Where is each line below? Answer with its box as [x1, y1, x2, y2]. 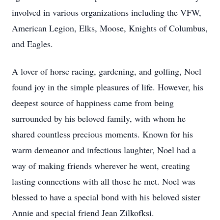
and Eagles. [12, 38, 53, 50]
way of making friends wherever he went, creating [12, 160, 190, 171]
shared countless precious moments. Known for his [12, 128, 193, 140]
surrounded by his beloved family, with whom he [12, 112, 186, 124]
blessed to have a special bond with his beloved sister [12, 191, 200, 203]
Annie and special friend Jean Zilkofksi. [12, 207, 154, 219]
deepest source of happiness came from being [12, 97, 174, 109]
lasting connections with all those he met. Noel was [12, 175, 195, 187]
